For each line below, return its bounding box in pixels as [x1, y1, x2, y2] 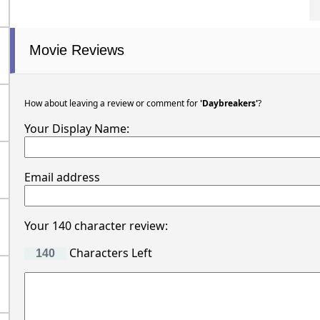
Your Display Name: [24, 121, 129, 137]
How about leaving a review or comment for [24, 97, 200, 110]
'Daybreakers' [199, 97, 258, 110]
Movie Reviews [29, 42, 124, 59]
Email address [24, 169, 100, 186]
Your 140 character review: [24, 218, 168, 234]
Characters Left [66, 245, 152, 261]
